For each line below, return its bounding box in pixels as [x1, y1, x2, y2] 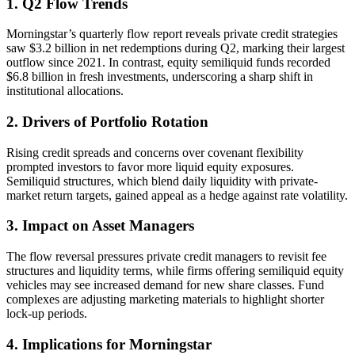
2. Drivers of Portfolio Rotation [6, 113, 208, 130]
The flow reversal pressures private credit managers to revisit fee [6, 250, 326, 264]
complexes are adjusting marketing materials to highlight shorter [6, 292, 324, 307]
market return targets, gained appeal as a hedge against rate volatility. [6, 188, 348, 202]
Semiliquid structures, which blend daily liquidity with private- [6, 174, 318, 188]
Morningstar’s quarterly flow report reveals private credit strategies [6, 27, 338, 41]
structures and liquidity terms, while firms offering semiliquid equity [6, 264, 344, 278]
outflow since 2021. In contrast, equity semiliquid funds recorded [6, 55, 330, 70]
